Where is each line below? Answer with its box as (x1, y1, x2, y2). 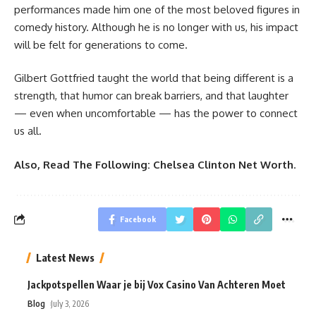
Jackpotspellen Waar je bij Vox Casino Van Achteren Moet (28, 278, 286, 291)
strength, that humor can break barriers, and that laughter (14, 89, 288, 103)
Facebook (120, 214, 156, 224)
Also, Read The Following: (14, 157, 153, 171)
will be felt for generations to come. (14, 37, 188, 51)
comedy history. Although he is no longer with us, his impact (14, 20, 298, 34)
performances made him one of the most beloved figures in (14, 2, 300, 16)
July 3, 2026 (51, 298, 90, 309)
